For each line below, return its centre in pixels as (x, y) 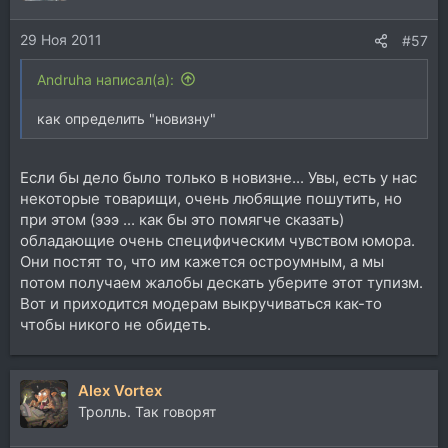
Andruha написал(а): (105, 79)
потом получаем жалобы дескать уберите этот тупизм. (221, 282)
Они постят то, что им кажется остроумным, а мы (202, 261)
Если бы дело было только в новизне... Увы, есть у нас (218, 177)
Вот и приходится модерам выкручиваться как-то (201, 303)
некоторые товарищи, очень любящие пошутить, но (211, 198)
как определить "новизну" (126, 118)
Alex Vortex (120, 390)
